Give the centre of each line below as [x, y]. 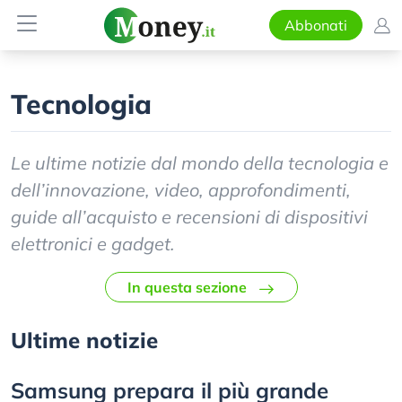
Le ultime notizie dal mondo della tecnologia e [200, 163]
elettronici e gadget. [93, 244]
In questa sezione [187, 287]
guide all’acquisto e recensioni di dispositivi [189, 217]
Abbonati [315, 25]
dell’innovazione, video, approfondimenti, [181, 190]
